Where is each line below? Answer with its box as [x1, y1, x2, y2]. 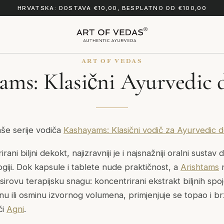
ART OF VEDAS [81, 57, 142, 64]
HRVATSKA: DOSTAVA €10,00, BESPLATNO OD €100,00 [17, 4, 207, 11]
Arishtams [180, 162, 219, 172]
